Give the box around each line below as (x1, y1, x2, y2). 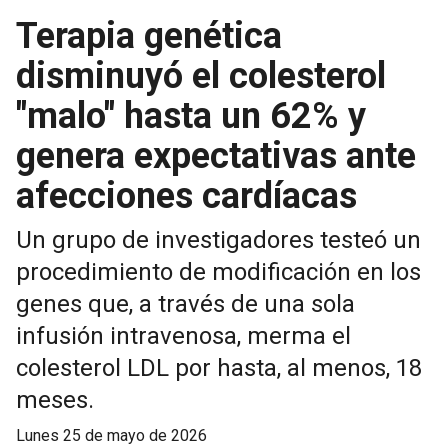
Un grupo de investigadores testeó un (16, 226, 421, 255)
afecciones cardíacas (16, 175, 357, 218)
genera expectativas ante (16, 135, 416, 178)
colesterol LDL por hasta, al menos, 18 (16, 354, 422, 383)
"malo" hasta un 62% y (16, 95, 366, 138)
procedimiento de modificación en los (16, 258, 421, 287)
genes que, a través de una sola (16, 290, 355, 319)
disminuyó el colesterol (16, 55, 386, 98)
